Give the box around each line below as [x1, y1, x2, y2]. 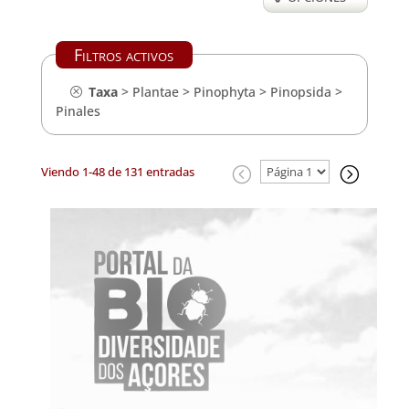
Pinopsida [269, 83, 331, 100]
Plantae [131, 83, 179, 100]
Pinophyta [193, 83, 256, 100]
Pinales [55, 102, 100, 120]
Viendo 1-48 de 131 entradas [40, 163, 194, 180]
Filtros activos [74, 44, 174, 66]
